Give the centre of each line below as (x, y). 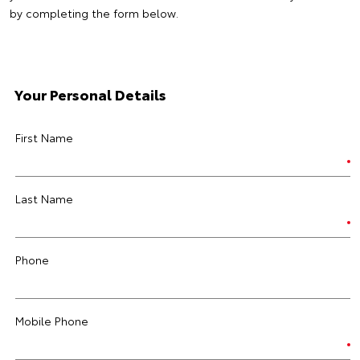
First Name (44, 137)
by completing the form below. (94, 13)
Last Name (44, 198)
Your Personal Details (90, 94)
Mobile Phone (52, 321)
